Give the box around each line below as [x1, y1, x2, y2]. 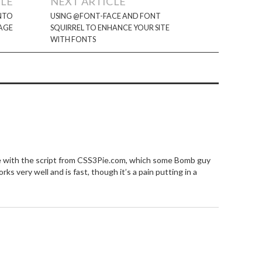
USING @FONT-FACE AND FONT [50, 11, 161, 20]
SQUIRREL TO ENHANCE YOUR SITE [50, 23, 170, 32]
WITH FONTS [50, 35, 96, 44]
